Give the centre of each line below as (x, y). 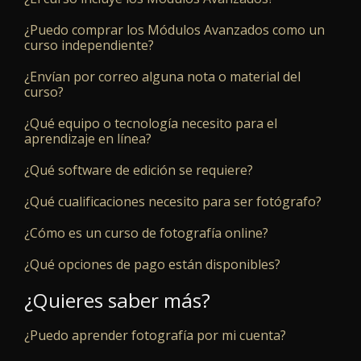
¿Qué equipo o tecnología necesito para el (151, 124)
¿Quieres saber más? (117, 301)
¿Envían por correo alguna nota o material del (162, 77)
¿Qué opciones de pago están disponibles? (152, 265)
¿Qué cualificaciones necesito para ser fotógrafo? (173, 202)
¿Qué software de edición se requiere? (139, 170)
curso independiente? (89, 46)
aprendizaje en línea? (88, 139)
